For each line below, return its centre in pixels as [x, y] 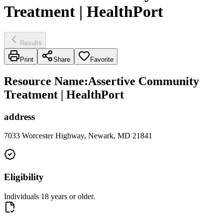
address [19, 116]
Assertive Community [144, 81]
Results [31, 43]
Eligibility [24, 177]
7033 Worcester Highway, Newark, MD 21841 [78, 136]
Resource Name [44, 81]
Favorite [102, 59]
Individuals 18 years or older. [50, 196]
